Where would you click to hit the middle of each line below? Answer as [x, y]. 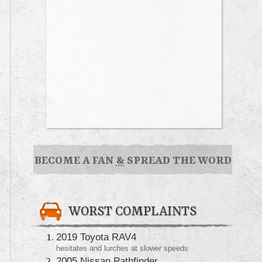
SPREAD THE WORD [178, 161]
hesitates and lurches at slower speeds [122, 248]
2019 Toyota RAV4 [96, 237]
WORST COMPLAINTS [132, 212]
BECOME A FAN [75, 161]
